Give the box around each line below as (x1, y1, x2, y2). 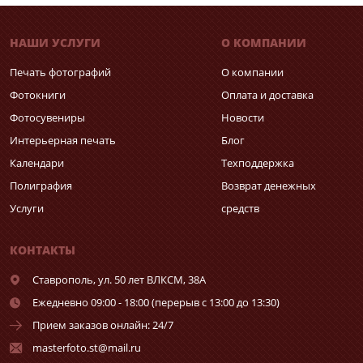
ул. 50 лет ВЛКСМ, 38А (97, 272, 206, 288)
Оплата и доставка (221, 88, 314, 103)
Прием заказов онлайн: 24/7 (32, 318, 173, 333)
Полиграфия (10, 178, 72, 194)
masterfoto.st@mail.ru (32, 340, 141, 356)
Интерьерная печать (10, 133, 116, 148)
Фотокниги (10, 88, 66, 103)
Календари (10, 156, 64, 171)
